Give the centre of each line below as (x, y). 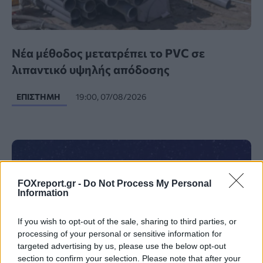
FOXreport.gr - (50, 183)
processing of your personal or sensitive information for (120, 234)
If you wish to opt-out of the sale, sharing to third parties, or (127, 221)
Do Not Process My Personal (147, 183)
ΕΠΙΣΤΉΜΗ (39, 97)
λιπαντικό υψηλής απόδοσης (91, 70)
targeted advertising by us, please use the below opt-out (122, 246)
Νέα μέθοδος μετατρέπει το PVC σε (108, 53)
